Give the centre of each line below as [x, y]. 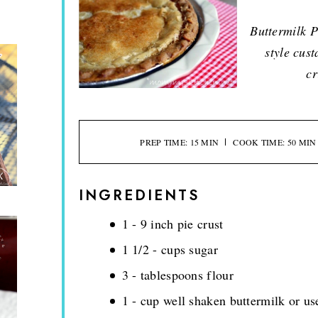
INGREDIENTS [139, 195]
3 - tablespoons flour [177, 274]
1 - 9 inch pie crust [172, 223]
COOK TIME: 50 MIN [275, 142]
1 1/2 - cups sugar [170, 249]
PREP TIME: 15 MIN [180, 142]
